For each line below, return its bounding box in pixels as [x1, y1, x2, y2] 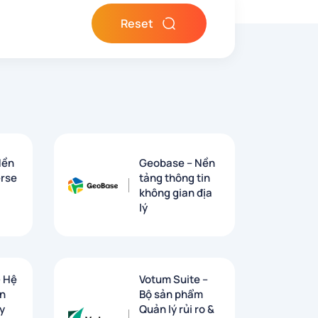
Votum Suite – [139, 272, 208, 287]
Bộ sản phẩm [139, 287, 203, 302]
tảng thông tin [139, 170, 210, 185]
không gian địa [139, 185, 212, 200]
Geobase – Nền [139, 155, 215, 170]
